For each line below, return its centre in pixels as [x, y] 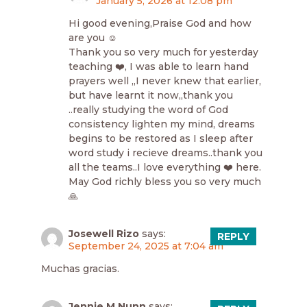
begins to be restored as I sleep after [161, 138]
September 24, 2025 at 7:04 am [146, 246]
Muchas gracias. [80, 268]
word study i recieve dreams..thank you [165, 152]
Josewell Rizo [104, 233]
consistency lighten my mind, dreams [162, 124]
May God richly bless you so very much [165, 181]
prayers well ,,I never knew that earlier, [165, 81]
